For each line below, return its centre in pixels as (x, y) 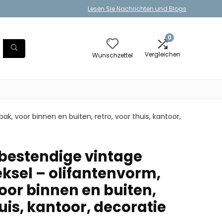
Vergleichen (163, 54)
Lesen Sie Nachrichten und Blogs (137, 9)
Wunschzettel (112, 55)
